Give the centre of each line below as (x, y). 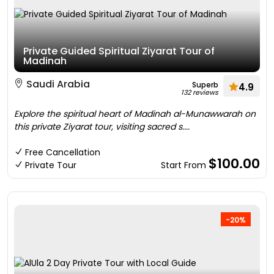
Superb (205, 85)
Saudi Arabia (57, 84)
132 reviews (200, 92)
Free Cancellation (63, 152)
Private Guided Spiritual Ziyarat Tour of (119, 51)
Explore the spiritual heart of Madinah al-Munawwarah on (135, 114)
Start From (185, 165)
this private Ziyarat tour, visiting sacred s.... (102, 127)
